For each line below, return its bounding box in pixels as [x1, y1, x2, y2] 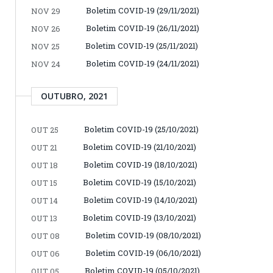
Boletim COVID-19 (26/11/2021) [86, 22, 199, 34]
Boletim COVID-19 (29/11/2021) [86, 4, 199, 16]
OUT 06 [31, 247, 60, 259]
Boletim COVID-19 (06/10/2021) [85, 247, 201, 258]
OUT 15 [31, 177, 57, 188]
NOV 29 [31, 5, 60, 16]
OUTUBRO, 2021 [41, 90, 108, 102]
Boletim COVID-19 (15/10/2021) [83, 176, 196, 188]
